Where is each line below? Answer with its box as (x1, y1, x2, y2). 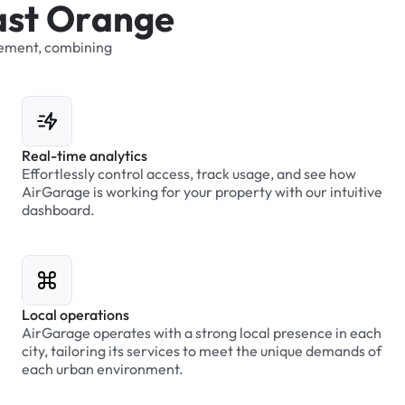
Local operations (21, 306, 129, 324)
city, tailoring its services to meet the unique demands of (21, 342, 381, 360)
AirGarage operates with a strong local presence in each (21, 324, 381, 342)
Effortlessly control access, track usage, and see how (21, 165, 356, 183)
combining (44, 38, 112, 56)
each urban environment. (21, 360, 184, 378)
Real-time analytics (21, 146, 147, 165)
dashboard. (21, 201, 95, 219)
